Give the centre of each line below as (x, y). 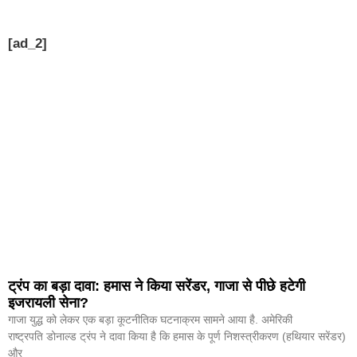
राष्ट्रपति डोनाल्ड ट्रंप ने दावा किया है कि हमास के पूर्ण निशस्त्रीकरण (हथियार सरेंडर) (177, 337)
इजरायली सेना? (48, 303)
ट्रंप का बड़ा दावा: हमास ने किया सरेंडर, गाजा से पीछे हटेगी (157, 286)
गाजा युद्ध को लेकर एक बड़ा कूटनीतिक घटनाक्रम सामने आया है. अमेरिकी (150, 320)
